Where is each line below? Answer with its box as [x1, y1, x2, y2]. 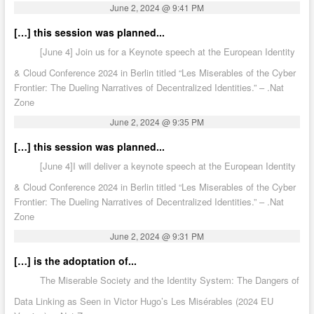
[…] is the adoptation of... [13, 254, 137, 268]
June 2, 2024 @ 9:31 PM [109, 230, 204, 243]
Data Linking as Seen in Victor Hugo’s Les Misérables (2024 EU [13, 294, 273, 308]
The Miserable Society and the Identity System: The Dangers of [39, 273, 299, 287]
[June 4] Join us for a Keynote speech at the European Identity [39, 44, 295, 58]
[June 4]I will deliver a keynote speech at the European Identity [39, 158, 296, 172]
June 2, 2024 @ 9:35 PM [109, 115, 204, 128]
